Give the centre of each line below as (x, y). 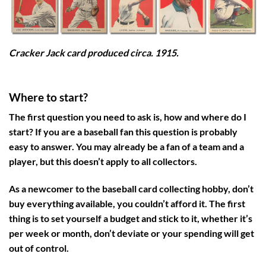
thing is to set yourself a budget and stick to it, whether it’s (131, 218)
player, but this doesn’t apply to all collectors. (103, 161)
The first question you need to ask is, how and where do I (128, 116)
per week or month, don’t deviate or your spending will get (132, 233)
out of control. (39, 248)
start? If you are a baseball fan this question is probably (123, 131)
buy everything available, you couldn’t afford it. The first (127, 203)
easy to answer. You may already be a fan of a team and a (126, 146)
